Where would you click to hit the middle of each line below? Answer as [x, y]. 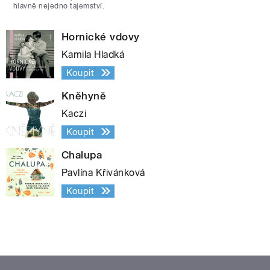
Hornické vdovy [101, 36]
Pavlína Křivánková [103, 172]
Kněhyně [84, 96]
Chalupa [82, 155]
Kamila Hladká [93, 54]
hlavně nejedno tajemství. [59, 6]
